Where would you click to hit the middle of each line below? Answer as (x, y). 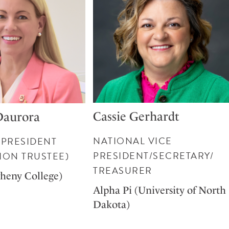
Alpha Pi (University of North (160, 190)
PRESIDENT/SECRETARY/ (154, 155)
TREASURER (123, 170)
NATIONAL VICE (133, 141)
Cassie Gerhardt (136, 116)
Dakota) (112, 204)
